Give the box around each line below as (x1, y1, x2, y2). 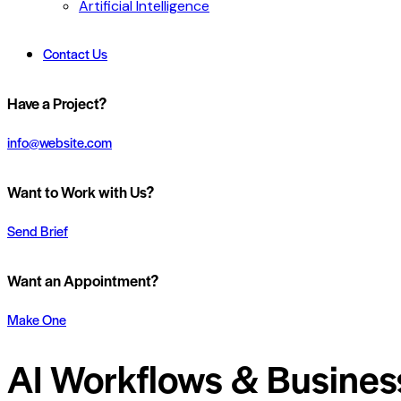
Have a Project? (7, 92, 107, 115)
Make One (7, 309, 66, 328)
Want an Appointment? (7, 269, 158, 292)
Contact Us (43, 43, 107, 63)
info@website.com (7, 132, 112, 151)
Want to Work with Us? (7, 181, 154, 203)
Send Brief (7, 220, 68, 240)
